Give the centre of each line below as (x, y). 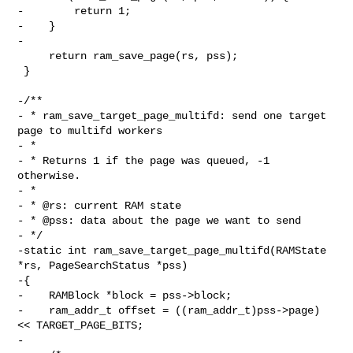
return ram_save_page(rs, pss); (33, 56)
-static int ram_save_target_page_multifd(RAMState (172, 250)
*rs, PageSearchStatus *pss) (103, 265)
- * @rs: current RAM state (100, 205)
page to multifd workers (90, 130)
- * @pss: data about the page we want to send (160, 220)
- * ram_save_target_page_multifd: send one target (172, 115)
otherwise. (49, 175)
